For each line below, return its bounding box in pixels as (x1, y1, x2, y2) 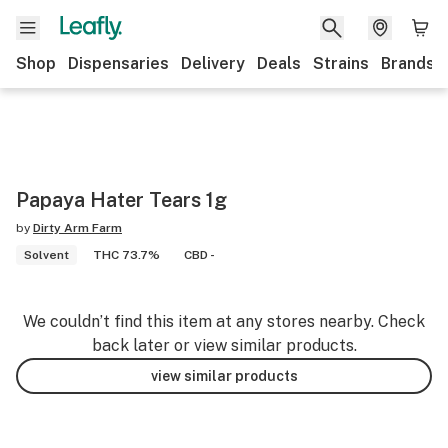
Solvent (24, 248, 69, 262)
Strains (313, 54, 369, 73)
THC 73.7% (93, 248, 160, 262)
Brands (381, 54, 435, 73)
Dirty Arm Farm (33, 221, 122, 235)
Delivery (181, 54, 245, 73)
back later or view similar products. (91, 336, 357, 355)
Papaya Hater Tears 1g (16, 188, 227, 212)
